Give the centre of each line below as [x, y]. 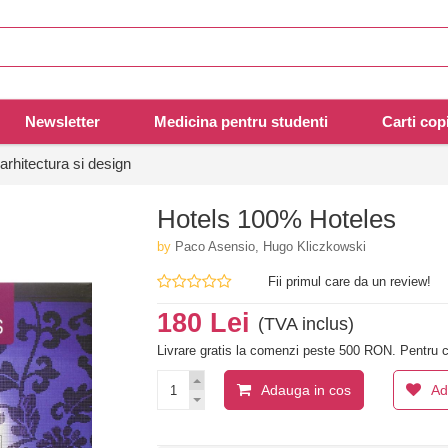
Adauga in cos [306, 390]
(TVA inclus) [306, 324]
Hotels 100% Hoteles [277, 219]
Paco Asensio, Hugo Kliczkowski [271, 247]
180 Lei [208, 323]
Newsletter [62, 122]
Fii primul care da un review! [350, 282]
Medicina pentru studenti [241, 122]
